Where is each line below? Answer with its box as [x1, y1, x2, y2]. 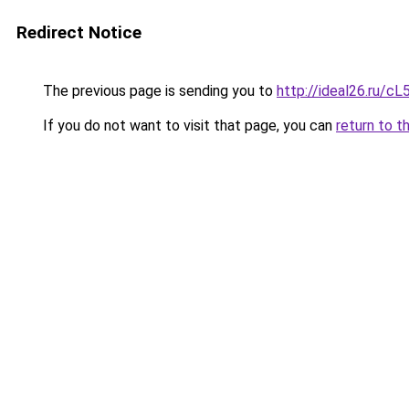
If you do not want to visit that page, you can [39, 117, 336, 134]
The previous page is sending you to [39, 82, 277, 100]
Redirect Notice [16, 22, 142, 43]
